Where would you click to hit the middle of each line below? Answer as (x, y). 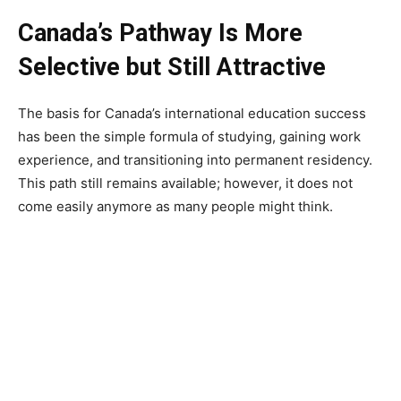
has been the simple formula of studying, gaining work (189, 136)
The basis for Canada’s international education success (192, 113)
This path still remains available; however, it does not (185, 183)
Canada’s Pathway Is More (160, 33)
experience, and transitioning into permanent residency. (195, 159)
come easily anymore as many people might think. (175, 206)
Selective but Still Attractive (172, 67)
